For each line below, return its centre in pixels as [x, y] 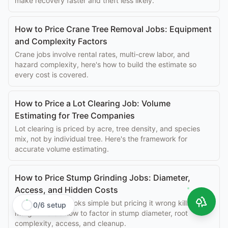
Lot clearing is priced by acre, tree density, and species [107, 129]
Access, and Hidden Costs [66, 190]
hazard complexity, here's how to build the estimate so [106, 64]
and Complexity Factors [61, 41]
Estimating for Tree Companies [75, 116]
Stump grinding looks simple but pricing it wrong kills [103, 203]
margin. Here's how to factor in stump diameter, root [101, 213]
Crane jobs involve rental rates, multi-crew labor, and [102, 54]
